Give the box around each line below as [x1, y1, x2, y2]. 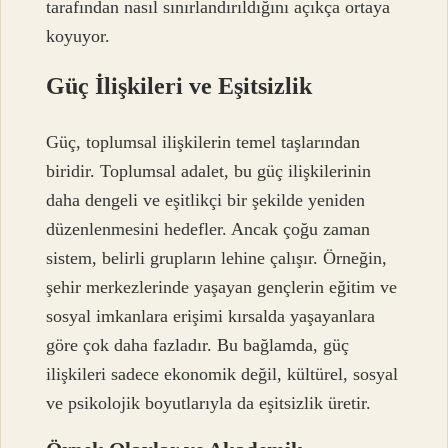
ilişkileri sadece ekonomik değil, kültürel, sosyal [46, 363, 399, 384]
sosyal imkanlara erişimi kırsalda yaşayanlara [46, 305, 376, 326]
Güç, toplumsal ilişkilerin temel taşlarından [46, 131, 361, 152]
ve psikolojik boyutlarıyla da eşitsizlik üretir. [46, 392, 372, 413]
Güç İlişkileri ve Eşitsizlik [46, 72, 313, 99]
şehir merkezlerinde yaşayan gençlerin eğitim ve [46, 276, 398, 297]
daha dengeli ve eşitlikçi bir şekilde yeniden [46, 189, 366, 210]
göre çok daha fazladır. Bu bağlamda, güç [46, 334, 350, 355]
